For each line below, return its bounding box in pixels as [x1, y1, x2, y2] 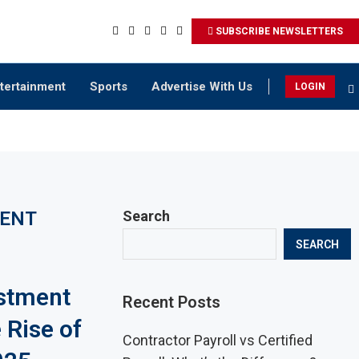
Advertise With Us [151, 79, 252, 94]
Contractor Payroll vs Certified [123, 332, 313, 349]
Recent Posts [123, 292, 221, 312]
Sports [90, 79, 127, 94]
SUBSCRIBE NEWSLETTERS [213, 26, 343, 37]
